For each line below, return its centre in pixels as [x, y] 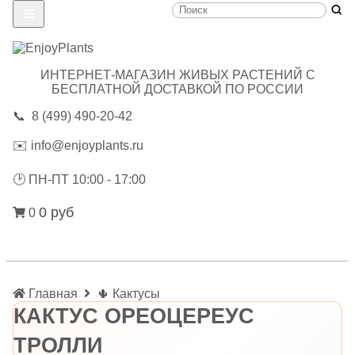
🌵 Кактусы [128, 293]
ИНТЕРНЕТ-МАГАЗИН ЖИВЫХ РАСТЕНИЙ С [177, 74]
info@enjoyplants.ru [87, 145]
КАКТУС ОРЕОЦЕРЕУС [134, 316]
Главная [53, 293]
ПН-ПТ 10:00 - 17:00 [86, 179]
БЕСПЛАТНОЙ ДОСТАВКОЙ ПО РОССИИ [177, 89]
